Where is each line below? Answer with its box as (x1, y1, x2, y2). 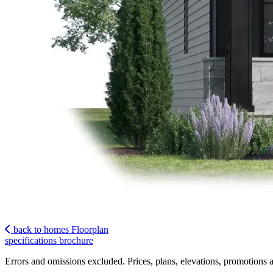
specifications (5, 235, 57, 246)
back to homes (13, 224, 69, 235)
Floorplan (71, 224, 108, 235)
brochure (59, 235, 93, 246)
